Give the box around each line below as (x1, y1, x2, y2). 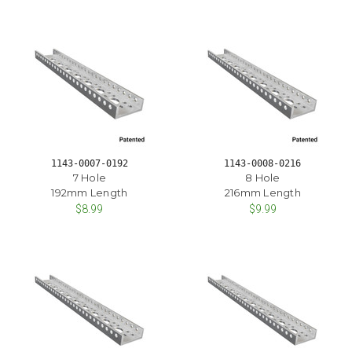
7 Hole (72, 170, 106, 184)
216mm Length (224, 185, 301, 199)
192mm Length (51, 185, 128, 199)
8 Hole (245, 170, 280, 184)
